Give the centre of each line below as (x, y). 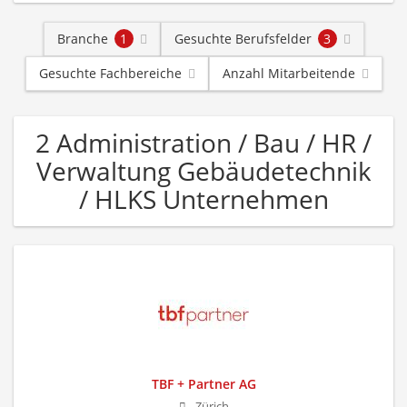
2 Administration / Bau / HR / (203, 143)
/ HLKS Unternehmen (203, 199)
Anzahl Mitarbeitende (288, 73)
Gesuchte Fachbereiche (110, 73)
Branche (82, 39)
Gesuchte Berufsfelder (243, 39)
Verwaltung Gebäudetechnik (203, 171)
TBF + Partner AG (203, 384)
